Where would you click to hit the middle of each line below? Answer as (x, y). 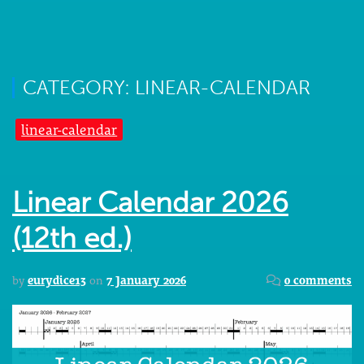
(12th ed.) (72, 239)
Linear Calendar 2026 (150, 203)
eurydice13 (57, 281)
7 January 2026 (146, 281)
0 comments (318, 281)
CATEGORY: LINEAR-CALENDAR (167, 87)
